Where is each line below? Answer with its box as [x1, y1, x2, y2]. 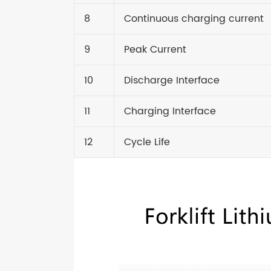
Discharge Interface [124, 72, 220, 88]
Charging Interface [124, 103, 216, 119]
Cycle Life [124, 134, 170, 150]
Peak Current [124, 41, 186, 57]
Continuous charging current [124, 10, 264, 27]
